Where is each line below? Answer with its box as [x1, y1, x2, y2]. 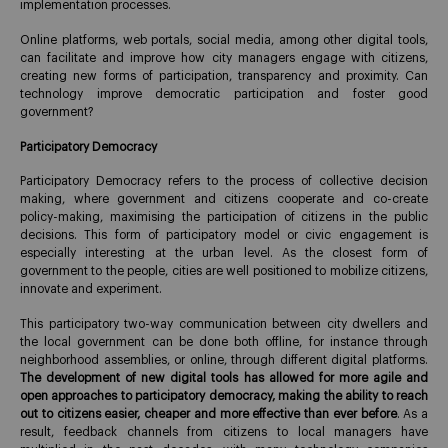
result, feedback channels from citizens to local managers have [20, 426, 428, 439]
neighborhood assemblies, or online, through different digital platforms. [20, 354, 428, 367]
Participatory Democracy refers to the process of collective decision [20, 175, 428, 188]
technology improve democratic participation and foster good [20, 87, 428, 100]
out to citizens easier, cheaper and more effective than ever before [20, 408, 397, 421]
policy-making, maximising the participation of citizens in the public [20, 211, 428, 224]
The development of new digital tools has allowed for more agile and [20, 372, 428, 385]
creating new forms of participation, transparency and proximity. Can [20, 69, 428, 82]
